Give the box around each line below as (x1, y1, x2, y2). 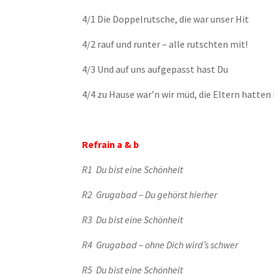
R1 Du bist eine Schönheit (82, 163, 183, 176)
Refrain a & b (82, 138, 139, 150)
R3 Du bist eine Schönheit (82, 213, 183, 226)
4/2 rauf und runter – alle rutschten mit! (82, 38, 248, 50)
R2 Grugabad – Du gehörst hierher (82, 188, 218, 201)
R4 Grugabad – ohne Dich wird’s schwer (82, 239, 239, 251)
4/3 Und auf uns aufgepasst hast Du (82, 63, 229, 75)
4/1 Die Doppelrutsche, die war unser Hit (82, 13, 250, 25)
